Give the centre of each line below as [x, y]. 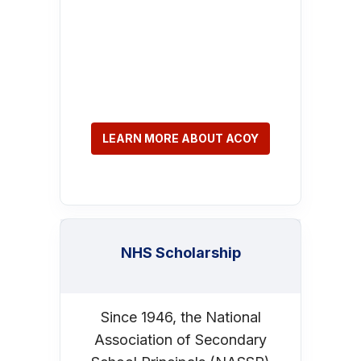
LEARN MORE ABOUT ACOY [180, 138]
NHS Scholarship [180, 252]
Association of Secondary [180, 339]
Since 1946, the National [180, 317]
